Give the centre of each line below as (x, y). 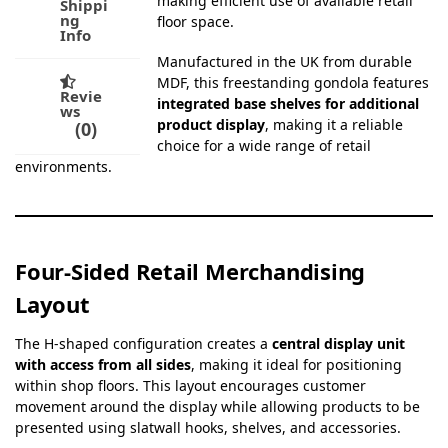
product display (211, 125)
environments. (63, 167)
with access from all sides (103, 365)
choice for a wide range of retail (264, 146)
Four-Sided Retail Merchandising (190, 271)
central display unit (338, 344)
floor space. (196, 21)
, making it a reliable (334, 125)
